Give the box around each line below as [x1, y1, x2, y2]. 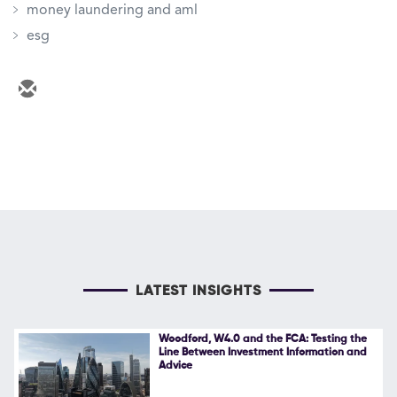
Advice [158, 360, 192, 371]
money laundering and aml [27, 3, 198, 18]
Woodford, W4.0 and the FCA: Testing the [158, 333, 367, 345]
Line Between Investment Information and [158, 346, 367, 358]
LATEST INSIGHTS [136, 284, 261, 299]
